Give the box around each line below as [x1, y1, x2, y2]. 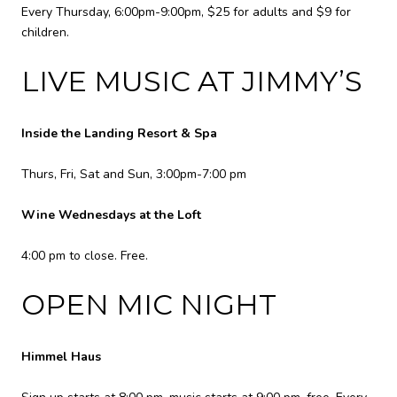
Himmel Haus [21, 347, 101, 365]
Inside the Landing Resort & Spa [21, 125, 217, 143]
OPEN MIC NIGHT [21, 287, 276, 323]
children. [21, 24, 69, 42]
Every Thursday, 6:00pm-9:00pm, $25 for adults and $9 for [21, 4, 351, 21]
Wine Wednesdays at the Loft [21, 206, 201, 224]
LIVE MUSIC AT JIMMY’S [21, 64, 362, 99]
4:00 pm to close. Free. [21, 247, 148, 265]
